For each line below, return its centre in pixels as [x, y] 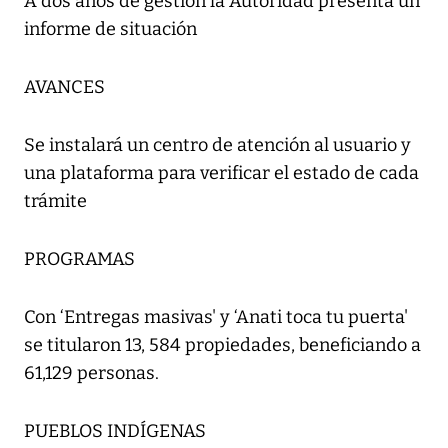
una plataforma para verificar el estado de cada [221, 173]
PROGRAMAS [79, 259]
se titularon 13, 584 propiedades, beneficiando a [222, 345]
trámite [55, 201]
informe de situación [110, 29]
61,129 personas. [91, 373]
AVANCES [64, 87]
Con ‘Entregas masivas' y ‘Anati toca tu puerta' [216, 317]
